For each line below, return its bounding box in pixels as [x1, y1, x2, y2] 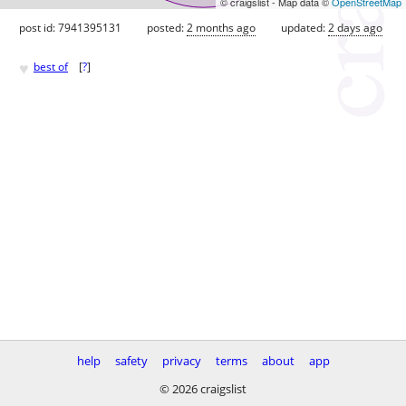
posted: [147, 19, 187, 35]
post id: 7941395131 [19, 19, 121, 35]
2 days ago [328, 19, 382, 35]
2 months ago [187, 19, 256, 35]
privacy [161, 353, 201, 369]
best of [34, 59, 68, 75]
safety [114, 353, 148, 369]
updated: [281, 19, 328, 35]
